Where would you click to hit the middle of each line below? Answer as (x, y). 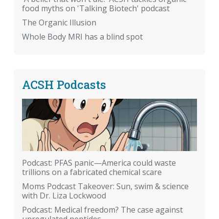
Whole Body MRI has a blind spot (82, 37)
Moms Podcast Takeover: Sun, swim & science (105, 186)
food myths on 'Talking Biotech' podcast (96, 9)
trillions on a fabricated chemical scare (92, 172)
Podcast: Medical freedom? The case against (102, 210)
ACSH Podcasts (64, 85)
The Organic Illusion (59, 23)
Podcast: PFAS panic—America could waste (99, 163)
